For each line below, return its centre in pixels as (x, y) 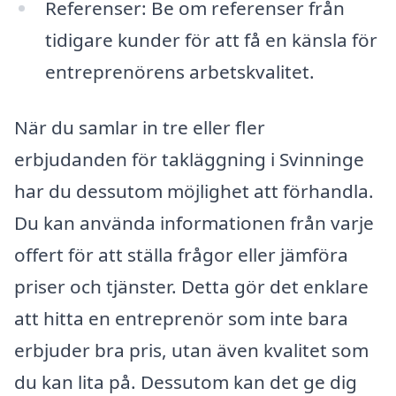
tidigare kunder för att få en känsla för (211, 39)
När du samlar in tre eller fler (140, 128)
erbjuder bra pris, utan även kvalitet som (191, 350)
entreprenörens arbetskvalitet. (179, 71)
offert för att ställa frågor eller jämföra (181, 255)
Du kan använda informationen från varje (194, 223)
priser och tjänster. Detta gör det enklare (191, 287)
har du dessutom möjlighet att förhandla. (194, 191)
